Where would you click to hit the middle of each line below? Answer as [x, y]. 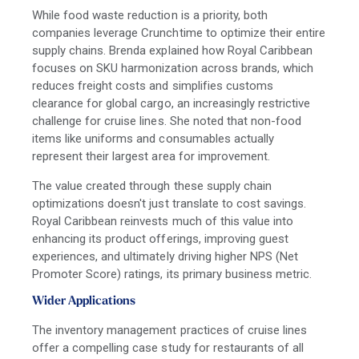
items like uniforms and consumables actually [153, 138]
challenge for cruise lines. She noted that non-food [167, 121]
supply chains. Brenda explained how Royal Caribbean [173, 50]
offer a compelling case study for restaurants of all [168, 347]
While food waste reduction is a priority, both [150, 15]
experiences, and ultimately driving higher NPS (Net [165, 256]
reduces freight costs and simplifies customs [153, 85]
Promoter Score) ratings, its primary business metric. [172, 274]
